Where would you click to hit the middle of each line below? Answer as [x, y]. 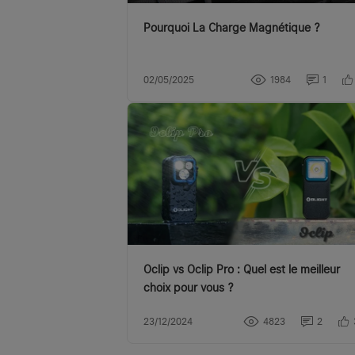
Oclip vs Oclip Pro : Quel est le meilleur [242, 269]
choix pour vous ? [188, 287]
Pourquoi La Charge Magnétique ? [231, 28]
